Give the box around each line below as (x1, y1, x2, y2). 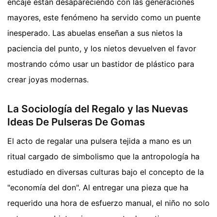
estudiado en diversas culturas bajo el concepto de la (7, 167, 204, 177)
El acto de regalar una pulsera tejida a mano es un (7, 136, 191, 146)
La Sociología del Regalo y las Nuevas (7, 102, 188, 115)
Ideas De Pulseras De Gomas (7, 115, 145, 128)
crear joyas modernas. (7, 74, 89, 84)
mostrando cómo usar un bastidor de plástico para (7, 59, 194, 69)
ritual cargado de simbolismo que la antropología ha (7, 152, 200, 162)
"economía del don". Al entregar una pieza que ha (7, 183, 188, 193)
